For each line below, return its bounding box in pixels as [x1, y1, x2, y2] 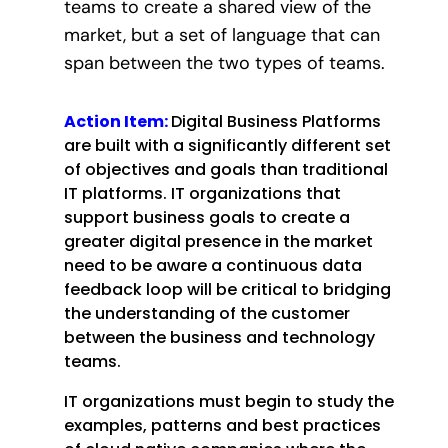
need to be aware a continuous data [64, 253, 362, 277]
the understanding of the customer [64, 301, 350, 325]
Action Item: [64, 109, 171, 133]
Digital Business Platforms [171, 109, 381, 133]
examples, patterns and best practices [64, 413, 381, 437]
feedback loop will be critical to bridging [64, 277, 391, 301]
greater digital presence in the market [64, 229, 373, 253]
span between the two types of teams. [64, 51, 385, 76]
